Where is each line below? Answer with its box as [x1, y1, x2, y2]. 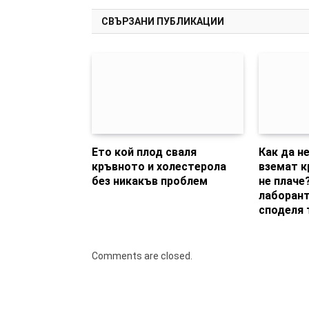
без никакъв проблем [92, 174, 208, 188]
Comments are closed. [92, 250, 192, 261]
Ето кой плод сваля [92, 145, 197, 159]
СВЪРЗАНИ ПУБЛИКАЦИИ [101, 15, 224, 27]
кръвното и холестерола [92, 159, 226, 173]
